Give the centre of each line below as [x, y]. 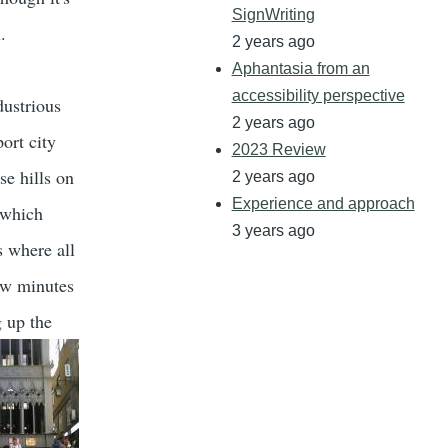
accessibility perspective [318, 96]
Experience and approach [323, 204]
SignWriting [273, 15]
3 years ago [273, 231]
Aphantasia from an [300, 69]
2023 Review [278, 150]
